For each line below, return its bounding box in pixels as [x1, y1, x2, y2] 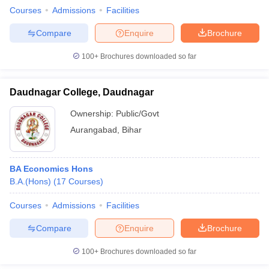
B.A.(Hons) [10, 177, 51, 186]
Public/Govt [116, 109, 159, 118]
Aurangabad [70, 125, 117, 134]
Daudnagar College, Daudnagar [10, 87, 154, 97]
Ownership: [70, 109, 116, 118]
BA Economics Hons [10, 164, 93, 174]
